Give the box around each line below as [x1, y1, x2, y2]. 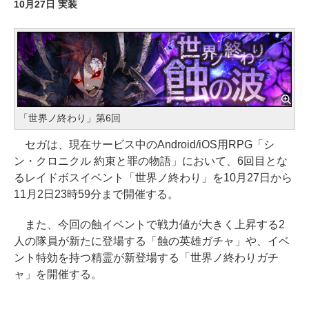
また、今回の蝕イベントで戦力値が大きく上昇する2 [14, 219, 285, 231]
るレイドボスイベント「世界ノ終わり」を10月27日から [14, 172, 292, 184]
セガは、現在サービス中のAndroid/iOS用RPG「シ [14, 139, 275, 151]
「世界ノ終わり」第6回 [19, 112, 121, 124]
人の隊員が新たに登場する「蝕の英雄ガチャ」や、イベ [14, 235, 290, 248]
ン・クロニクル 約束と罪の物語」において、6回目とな [14, 155, 288, 168]
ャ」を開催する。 [14, 268, 102, 281]
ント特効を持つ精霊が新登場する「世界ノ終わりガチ [14, 252, 279, 264]
